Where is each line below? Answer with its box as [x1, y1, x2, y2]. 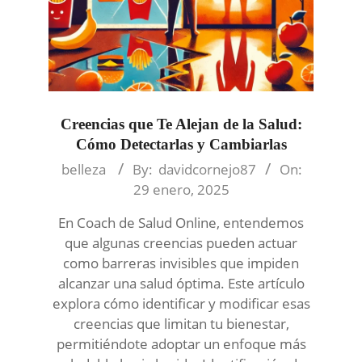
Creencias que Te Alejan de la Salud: [60, 116, 302, 133]
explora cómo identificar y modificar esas [52, 294, 310, 314]
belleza [61, 160, 106, 179]
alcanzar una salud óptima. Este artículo [57, 274, 305, 293]
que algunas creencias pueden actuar [65, 234, 297, 253]
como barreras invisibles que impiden [63, 254, 299, 273]
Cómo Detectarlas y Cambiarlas [75, 136, 287, 154]
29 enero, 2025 [133, 180, 229, 200]
